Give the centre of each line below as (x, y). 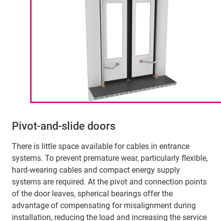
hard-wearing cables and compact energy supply (96, 170)
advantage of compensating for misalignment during (104, 206)
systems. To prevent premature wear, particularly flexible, (110, 158)
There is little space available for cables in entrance (101, 147)
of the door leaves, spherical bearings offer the (92, 194)
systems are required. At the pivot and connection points (109, 182)
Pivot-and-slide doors (64, 126)
